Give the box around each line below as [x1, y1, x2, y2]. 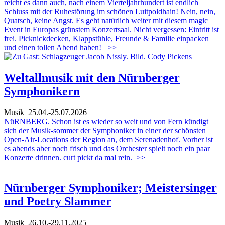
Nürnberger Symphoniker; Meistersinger [4, 181, 217, 195]
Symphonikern [4, 84, 80, 98]
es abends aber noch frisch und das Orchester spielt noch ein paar [4, 144, 210, 153]
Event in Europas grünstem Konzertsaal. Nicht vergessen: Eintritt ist [4, 25, 219, 34]
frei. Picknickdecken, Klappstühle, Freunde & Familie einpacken [4, 34, 209, 43]
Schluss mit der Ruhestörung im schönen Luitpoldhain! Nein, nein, [4, 7, 215, 16]
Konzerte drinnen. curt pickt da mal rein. [4, 153, 132, 162]
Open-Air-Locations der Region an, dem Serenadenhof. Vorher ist [4, 135, 213, 144]
